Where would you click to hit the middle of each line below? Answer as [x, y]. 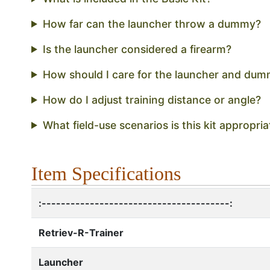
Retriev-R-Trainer [81, 232]
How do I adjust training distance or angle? [152, 99]
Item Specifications [106, 173]
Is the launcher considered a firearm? [137, 49]
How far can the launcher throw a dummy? [152, 24]
